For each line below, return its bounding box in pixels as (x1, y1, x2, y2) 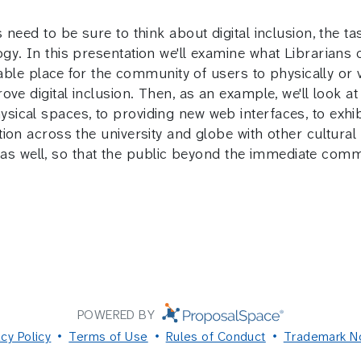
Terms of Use (68, 327, 148, 345)
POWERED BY (77, 306, 159, 323)
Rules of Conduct (165, 327, 266, 345)
